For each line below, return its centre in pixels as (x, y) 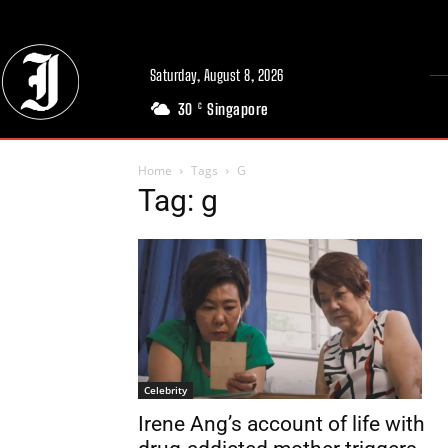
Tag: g (178, 200)
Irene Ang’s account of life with (281, 423)
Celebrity (165, 389)
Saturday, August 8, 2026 (216, 75)
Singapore (238, 109)
